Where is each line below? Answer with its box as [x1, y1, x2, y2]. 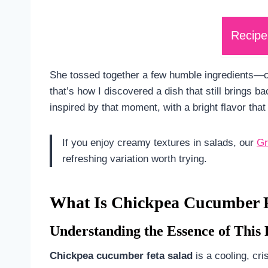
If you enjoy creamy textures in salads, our [62, 136, 257, 148]
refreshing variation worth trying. [62, 153, 207, 165]
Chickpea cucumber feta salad [50, 249, 193, 261]
